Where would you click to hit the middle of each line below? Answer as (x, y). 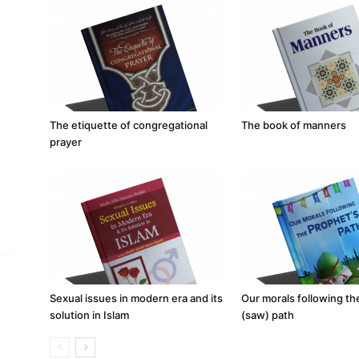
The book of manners (294, 125)
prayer (66, 142)
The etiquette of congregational (129, 125)
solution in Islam (89, 315)
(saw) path (268, 315)
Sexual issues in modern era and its (136, 298)
